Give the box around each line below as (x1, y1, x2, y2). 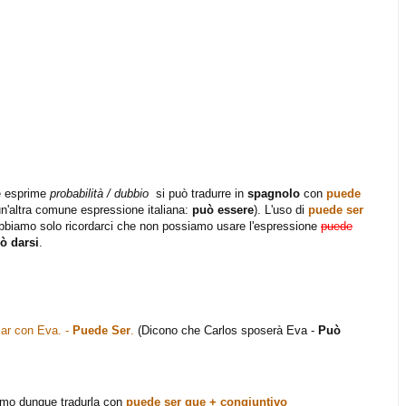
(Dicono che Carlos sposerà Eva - (134, 324, 318, 338)
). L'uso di (254, 203, 308, 217)
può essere (192, 203, 254, 217)
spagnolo (247, 187, 300, 201)
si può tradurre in (149, 187, 247, 201)
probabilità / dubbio (50, 187, 149, 201)
